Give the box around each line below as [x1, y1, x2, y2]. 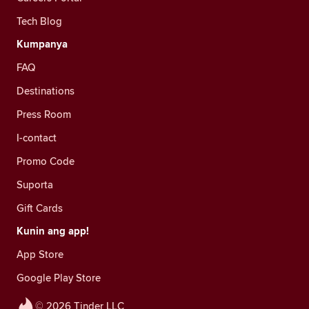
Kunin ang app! [17, 223, 89, 239]
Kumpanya [17, 36, 68, 52]
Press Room [17, 106, 71, 121]
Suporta [17, 177, 53, 192]
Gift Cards [17, 200, 63, 215]
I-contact [17, 130, 57, 145]
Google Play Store [17, 270, 101, 285]
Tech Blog [17, 13, 62, 28]
